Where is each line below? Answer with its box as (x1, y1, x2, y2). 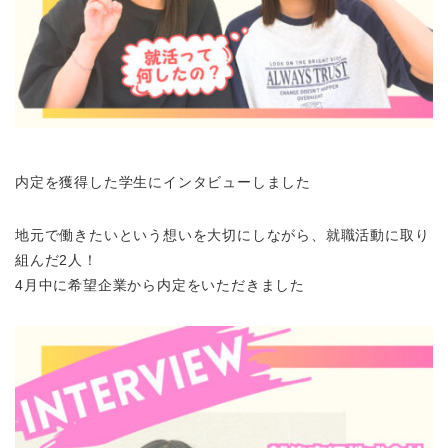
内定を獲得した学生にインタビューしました (15, 174, 311, 191)
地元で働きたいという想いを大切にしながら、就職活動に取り (15, 227, 430, 244)
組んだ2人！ (15, 252, 98, 269)
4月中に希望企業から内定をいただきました (15, 277, 305, 294)
